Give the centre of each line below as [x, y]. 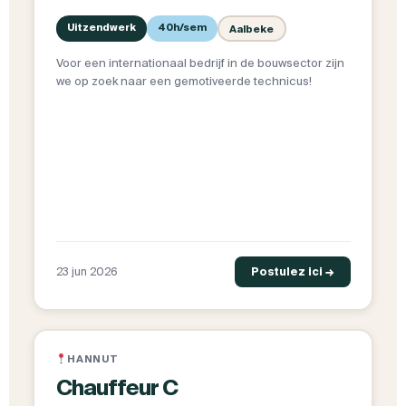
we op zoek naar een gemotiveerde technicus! [184, 82]
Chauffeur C [116, 388]
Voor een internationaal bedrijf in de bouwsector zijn [200, 63]
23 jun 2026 [87, 272]
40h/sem [182, 28]
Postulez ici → [292, 272]
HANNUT [93, 359]
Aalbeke [251, 29]
